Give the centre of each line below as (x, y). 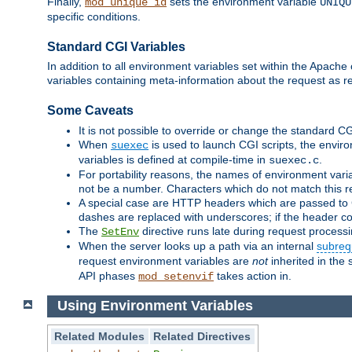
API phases (108, 275)
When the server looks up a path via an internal (198, 246)
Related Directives (202, 336)
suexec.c (294, 160)
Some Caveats (90, 111)
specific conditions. (94, 17)
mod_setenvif (176, 276)
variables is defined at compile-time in (174, 159)
